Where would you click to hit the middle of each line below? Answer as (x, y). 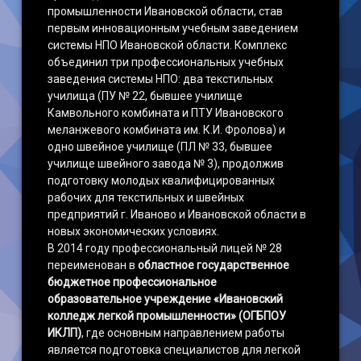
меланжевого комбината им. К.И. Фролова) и (167, 130)
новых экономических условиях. (134, 231)
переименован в (93, 265)
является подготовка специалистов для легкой (174, 350)
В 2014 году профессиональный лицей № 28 (165, 248)
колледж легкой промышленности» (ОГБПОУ (167, 316)
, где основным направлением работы (183, 333)
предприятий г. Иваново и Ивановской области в (177, 214)
